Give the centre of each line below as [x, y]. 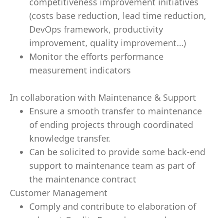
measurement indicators [80, 70]
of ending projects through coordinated [111, 125]
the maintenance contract [83, 179]
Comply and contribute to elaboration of [113, 206]
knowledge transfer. [70, 138]
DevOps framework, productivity [96, 29]
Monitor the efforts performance [96, 56]
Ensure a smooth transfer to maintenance [116, 111]
